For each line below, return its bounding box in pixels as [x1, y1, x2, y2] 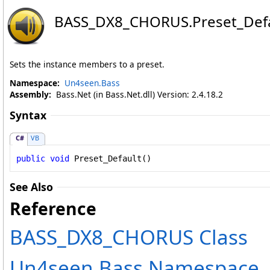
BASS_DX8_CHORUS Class [10, 223, 248, 251]
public [16, 153, 45, 163]
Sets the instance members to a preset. [10, 58, 165, 70]
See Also [10, 180, 53, 195]
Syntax [10, 108, 46, 122]
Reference [10, 197, 96, 221]
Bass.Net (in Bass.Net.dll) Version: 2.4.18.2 [51, 89, 223, 100]
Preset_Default [74, 153, 142, 163]
